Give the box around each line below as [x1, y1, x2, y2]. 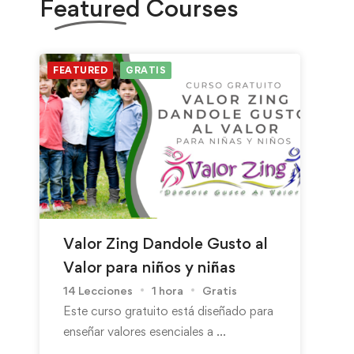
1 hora [152, 283, 183, 297]
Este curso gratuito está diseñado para [63, 303, 273, 318]
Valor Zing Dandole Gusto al [63, 233, 268, 253]
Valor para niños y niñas [63, 257, 235, 277]
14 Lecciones [63, 283, 133, 297]
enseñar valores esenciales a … [63, 323, 226, 339]
